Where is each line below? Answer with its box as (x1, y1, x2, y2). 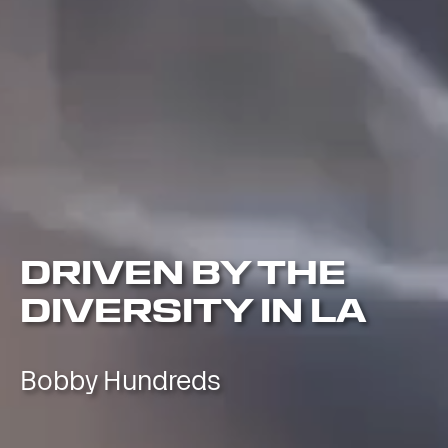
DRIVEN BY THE (20, 254, 346, 290)
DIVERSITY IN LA (20, 292, 367, 328)
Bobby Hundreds (20, 365, 221, 395)
